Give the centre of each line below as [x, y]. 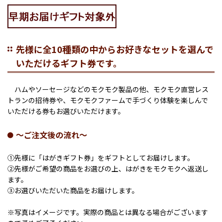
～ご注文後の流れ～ [52, 135]
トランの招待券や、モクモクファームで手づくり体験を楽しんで [108, 100]
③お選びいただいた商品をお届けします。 [73, 191]
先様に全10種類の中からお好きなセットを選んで [115, 49]
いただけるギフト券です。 [69, 63]
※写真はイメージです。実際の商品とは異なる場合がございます [108, 212]
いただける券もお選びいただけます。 [66, 111]
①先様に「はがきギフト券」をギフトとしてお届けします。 [101, 158]
